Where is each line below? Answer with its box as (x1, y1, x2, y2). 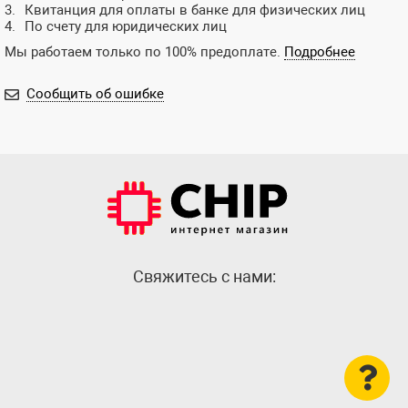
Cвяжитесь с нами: (132, 267, 276, 286)
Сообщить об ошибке (26, 85, 164, 102)
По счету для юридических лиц (25, 17, 227, 35)
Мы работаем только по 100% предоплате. (5, 43, 284, 60)
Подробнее (284, 43, 355, 60)
